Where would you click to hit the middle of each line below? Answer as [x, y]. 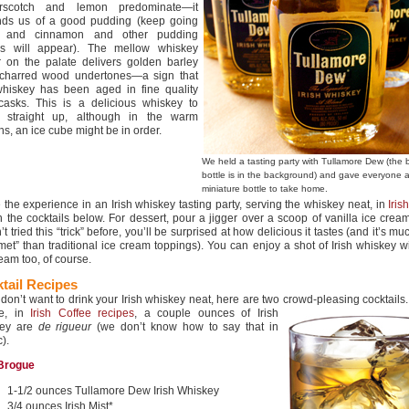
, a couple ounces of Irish [207, 313]
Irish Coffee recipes [83, 313]
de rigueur [65, 327]
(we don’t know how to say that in [185, 327]
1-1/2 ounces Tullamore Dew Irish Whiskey [113, 391]
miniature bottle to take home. [265, 189]
